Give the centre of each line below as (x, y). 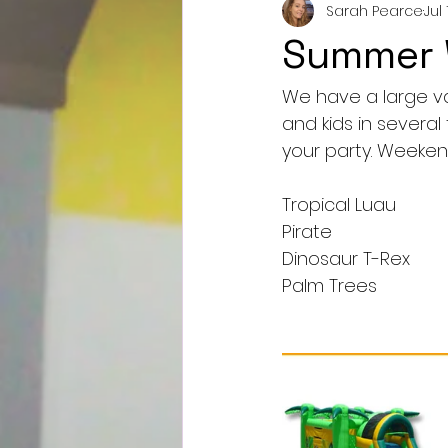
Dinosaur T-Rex (346, 258)
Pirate (307, 231)
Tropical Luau (339, 204)
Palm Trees (329, 285)
